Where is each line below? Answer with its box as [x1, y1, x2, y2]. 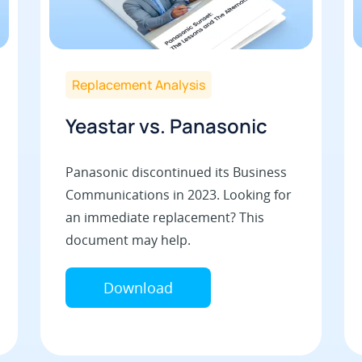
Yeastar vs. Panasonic [65, 112, 267, 139]
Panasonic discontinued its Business [65, 162, 287, 181]
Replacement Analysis [71, 75, 205, 94]
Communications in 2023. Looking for [65, 185, 292, 204]
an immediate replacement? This [65, 208, 264, 226]
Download [103, 277, 173, 297]
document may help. [65, 230, 191, 249]
